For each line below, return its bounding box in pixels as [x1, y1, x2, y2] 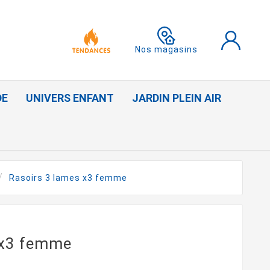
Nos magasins [135, 44, 198, 54]
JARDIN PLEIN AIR [132, 92, 221, 105]
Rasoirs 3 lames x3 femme [8, 172, 127, 183]
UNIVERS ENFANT [26, 92, 114, 105]
